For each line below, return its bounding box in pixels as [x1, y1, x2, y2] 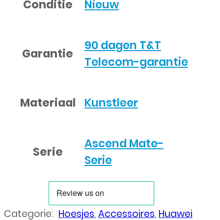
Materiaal [20, 94, 76, 110]
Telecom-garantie [84, 54, 188, 70]
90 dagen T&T [84, 37, 161, 54]
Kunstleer [84, 95, 138, 111]
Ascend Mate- [84, 136, 164, 152]
